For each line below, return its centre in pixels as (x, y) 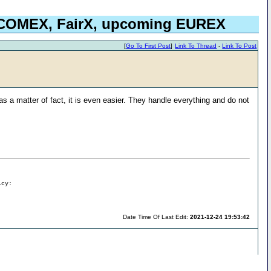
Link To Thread (196, 46)
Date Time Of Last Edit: (157, 217)
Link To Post (240, 46)
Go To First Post (149, 46)
